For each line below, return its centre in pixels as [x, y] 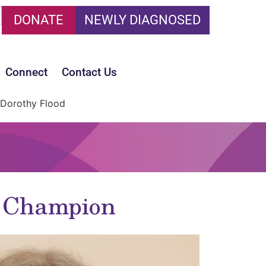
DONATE [38, 20]
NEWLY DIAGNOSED [142, 20]
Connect [26, 72]
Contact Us [89, 72]
